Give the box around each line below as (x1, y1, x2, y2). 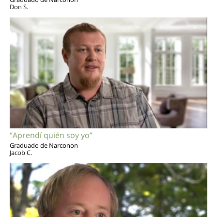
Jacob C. (10, 148, 32, 157)
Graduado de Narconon (10, 140, 78, 150)
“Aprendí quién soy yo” (10, 129, 93, 140)
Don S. (10, 2, 28, 12)
